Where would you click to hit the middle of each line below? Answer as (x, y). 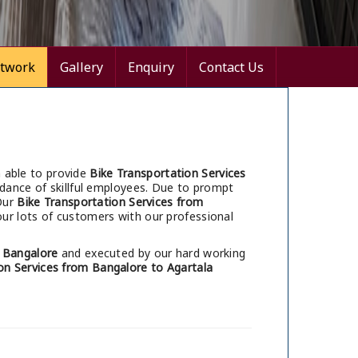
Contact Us (231, 68)
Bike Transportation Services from (110, 202)
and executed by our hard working (152, 253)
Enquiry (151, 68)
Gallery (82, 68)
